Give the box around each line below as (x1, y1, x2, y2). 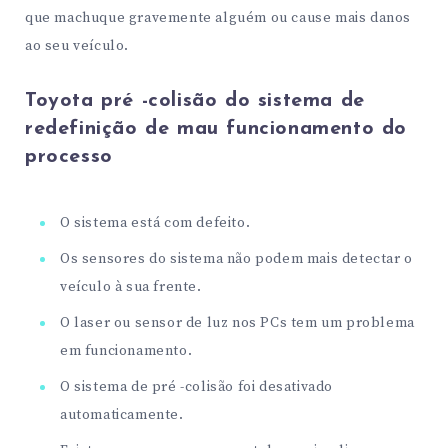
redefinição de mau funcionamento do (25, 118, 408, 139)
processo (25, 146, 113, 167)
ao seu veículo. (25, 36, 129, 55)
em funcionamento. (60, 342, 193, 361)
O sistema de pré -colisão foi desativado (60, 378, 334, 397)
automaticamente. (60, 406, 184, 425)
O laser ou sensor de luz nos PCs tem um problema (60, 314, 415, 333)
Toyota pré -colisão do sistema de (25, 90, 365, 111)
